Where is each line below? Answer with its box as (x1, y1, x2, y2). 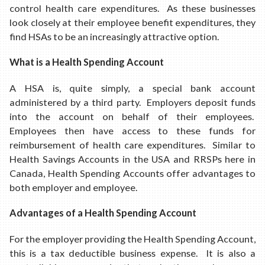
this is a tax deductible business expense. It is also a (9, 247, 256, 258)
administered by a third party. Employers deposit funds (9, 96, 256, 108)
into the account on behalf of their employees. (9, 110, 256, 122)
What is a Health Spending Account (9, 56, 164, 68)
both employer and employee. (9, 181, 139, 193)
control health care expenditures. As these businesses (9, 2, 256, 14)
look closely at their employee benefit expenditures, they (9, 16, 256, 28)
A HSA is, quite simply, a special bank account (9, 82, 256, 93)
